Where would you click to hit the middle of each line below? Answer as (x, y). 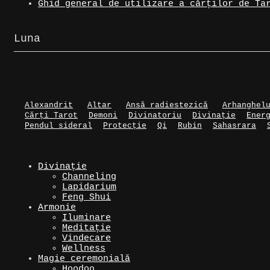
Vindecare (86, 238)
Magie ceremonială (84, 259)
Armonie (57, 207)
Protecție (125, 125)
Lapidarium (89, 187)
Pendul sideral (58, 125)
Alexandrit (49, 105)
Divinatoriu (155, 115)
